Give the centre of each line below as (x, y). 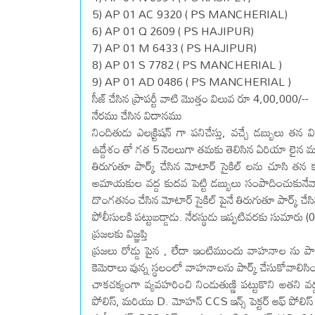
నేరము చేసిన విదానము (137, 116)
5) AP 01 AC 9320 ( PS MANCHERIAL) (190, 14)
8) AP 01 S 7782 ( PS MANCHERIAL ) (187, 65)
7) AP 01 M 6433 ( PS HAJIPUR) (174, 48)
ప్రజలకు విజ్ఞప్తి (120, 234)
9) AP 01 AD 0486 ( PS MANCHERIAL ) (192, 82)
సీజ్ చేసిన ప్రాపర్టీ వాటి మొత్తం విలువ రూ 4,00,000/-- (200, 99)
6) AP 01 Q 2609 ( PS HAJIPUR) (173, 31)
